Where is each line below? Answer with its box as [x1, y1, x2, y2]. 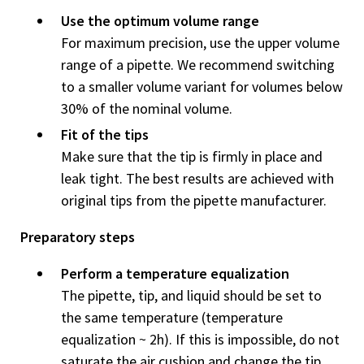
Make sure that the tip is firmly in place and [61, 147, 323, 166]
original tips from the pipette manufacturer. [61, 191, 330, 210]
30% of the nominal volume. [61, 99, 232, 118]
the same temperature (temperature [61, 308, 283, 327]
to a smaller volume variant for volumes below [61, 77, 343, 96]
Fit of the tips [61, 125, 149, 144]
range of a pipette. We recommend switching [61, 55, 335, 74]
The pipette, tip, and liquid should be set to [61, 286, 322, 305]
